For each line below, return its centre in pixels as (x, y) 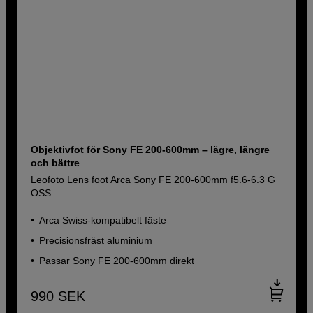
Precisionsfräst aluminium (96, 240)
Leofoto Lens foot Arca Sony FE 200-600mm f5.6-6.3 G (153, 179)
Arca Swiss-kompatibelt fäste (103, 220)
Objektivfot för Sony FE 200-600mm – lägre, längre (151, 149)
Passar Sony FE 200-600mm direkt (117, 260)
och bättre (56, 162)
